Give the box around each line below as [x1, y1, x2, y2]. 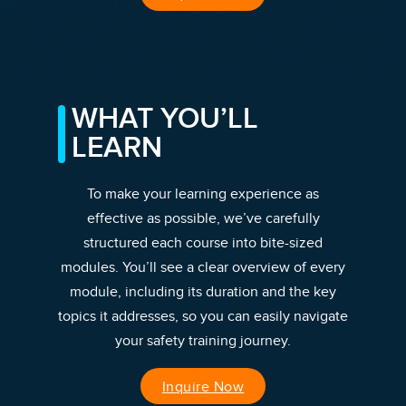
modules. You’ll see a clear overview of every [61, 258, 345, 277]
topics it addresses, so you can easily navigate [58, 307, 348, 326]
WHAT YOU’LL [72, 101, 258, 138]
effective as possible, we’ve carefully [86, 209, 320, 228]
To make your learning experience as [87, 185, 319, 204]
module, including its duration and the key [70, 283, 336, 302]
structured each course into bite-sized [83, 234, 323, 253]
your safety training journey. [115, 332, 291, 351]
